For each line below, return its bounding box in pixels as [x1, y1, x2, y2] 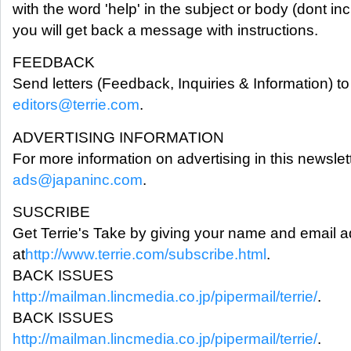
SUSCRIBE [13, 204, 90, 221]
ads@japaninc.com [13, 171, 143, 188]
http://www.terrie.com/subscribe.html [25, 246, 266, 263]
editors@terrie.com [13, 96, 139, 114]
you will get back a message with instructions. [13, 21, 318, 38]
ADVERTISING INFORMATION [13, 128, 224, 146]
